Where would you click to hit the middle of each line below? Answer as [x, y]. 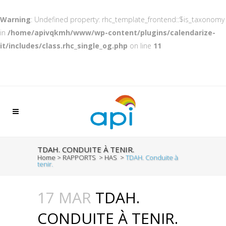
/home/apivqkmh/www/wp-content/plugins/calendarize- [111, 33]
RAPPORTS [79, 157]
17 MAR [64, 197]
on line [140, 46]
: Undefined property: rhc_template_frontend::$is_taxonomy [128, 19]
